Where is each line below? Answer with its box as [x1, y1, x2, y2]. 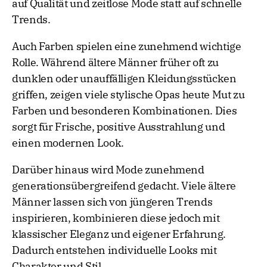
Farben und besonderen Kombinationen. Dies [12, 104, 237, 118]
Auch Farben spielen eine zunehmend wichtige [12, 39, 241, 54]
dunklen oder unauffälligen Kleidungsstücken [12, 72, 237, 86]
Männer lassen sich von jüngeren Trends [12, 195, 213, 209]
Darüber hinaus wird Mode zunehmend [12, 163, 204, 177]
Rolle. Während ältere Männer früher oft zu [12, 55, 219, 70]
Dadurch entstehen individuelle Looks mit [12, 243, 217, 257]
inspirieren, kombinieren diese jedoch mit [12, 211, 220, 225]
